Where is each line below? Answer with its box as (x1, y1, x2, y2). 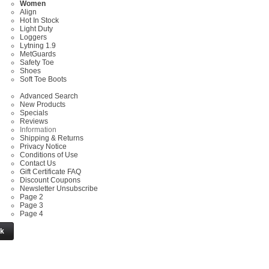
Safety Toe (20, 58, 54, 67)
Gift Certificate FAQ (20, 168, 81, 176)
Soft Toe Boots (20, 75, 67, 83)
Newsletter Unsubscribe (20, 184, 98, 193)
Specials (20, 109, 48, 117)
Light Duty (20, 25, 53, 33)
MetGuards (20, 50, 56, 58)
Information (20, 125, 56, 134)
